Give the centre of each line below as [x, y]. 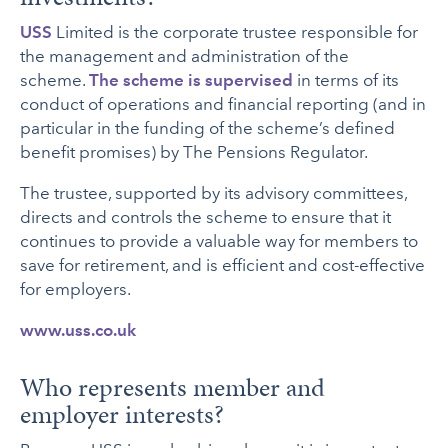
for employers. [76, 288]
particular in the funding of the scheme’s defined [208, 127]
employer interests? [122, 415]
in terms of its [346, 79]
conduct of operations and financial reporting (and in [223, 103]
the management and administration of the [185, 55]
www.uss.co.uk [78, 329]
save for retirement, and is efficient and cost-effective [223, 264]
